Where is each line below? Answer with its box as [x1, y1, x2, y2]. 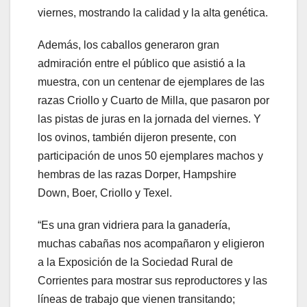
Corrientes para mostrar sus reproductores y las [38, 274, 267, 286]
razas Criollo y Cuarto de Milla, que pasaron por [38, 94, 269, 106]
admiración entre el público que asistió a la [38, 57, 245, 69]
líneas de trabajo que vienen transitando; [38, 293, 235, 305]
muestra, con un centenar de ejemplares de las [38, 75, 265, 88]
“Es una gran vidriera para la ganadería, [38, 219, 230, 231]
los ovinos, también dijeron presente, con [38, 131, 236, 143]
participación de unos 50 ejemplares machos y [38, 149, 263, 162]
